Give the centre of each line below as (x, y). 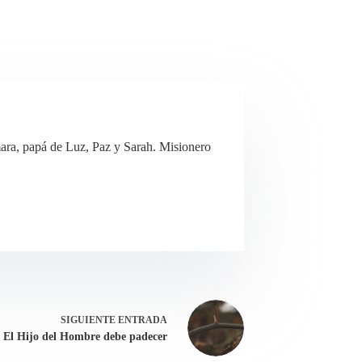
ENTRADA (143, 320)
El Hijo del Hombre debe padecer (85, 337)
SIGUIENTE (89, 320)
